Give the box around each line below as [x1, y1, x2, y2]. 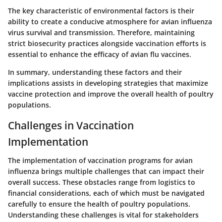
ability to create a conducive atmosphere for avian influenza [8, 16, 212, 26]
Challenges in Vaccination [8, 118, 134, 132]
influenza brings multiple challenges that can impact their [8, 166, 204, 176]
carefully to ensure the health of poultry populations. [8, 199, 190, 209]
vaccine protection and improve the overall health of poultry [8, 89, 214, 99]
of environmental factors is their [82, 5, 194, 15]
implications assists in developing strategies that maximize [8, 78, 208, 88]
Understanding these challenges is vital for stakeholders [8, 210, 199, 220]
